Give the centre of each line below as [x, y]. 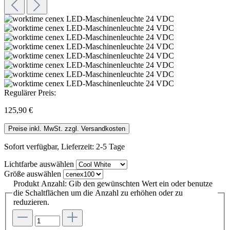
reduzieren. [31, 202]
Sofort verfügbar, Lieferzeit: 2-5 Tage [64, 146]
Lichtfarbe [21, 164]
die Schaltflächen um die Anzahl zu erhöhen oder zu [98, 193]
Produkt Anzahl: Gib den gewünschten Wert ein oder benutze [113, 183]
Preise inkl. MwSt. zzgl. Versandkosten [67, 128]
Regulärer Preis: [30, 92]
